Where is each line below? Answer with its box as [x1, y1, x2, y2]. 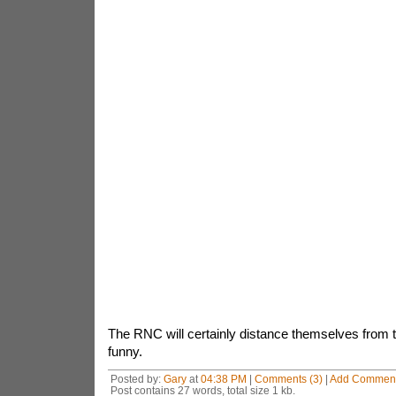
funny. [107, 344, 142, 359]
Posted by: [110, 373, 164, 385]
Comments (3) [254, 373, 323, 385]
